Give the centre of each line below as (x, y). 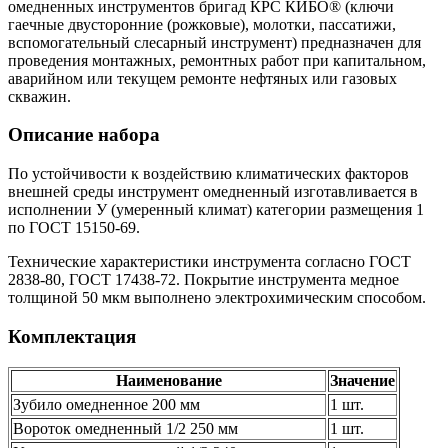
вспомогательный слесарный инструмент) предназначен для (214, 42)
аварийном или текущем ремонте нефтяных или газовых (202, 78)
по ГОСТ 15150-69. (74, 228)
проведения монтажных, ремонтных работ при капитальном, (217, 60)
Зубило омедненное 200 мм (106, 404)
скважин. (39, 96)
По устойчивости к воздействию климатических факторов (208, 174)
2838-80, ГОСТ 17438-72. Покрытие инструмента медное (203, 280)
